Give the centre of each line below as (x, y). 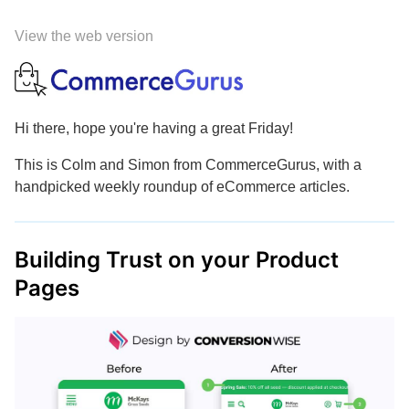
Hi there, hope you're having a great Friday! (154, 128)
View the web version (84, 36)
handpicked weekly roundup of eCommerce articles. (182, 187)
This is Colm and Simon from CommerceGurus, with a (188, 165)
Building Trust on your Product (177, 260)
